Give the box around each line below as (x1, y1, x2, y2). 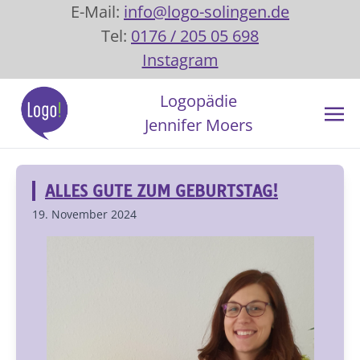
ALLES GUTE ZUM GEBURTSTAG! (45, 181, 278, 201)
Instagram (141, 49, 219, 71)
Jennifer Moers (144, 114, 253, 136)
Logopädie (160, 90, 237, 112)
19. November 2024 (32, 207, 137, 222)
